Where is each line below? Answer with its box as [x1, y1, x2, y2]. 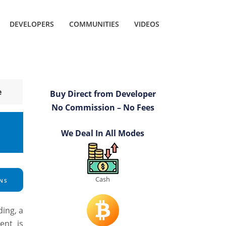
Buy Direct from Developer [49, 88, 156, 100]
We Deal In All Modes [61, 128, 144, 139]
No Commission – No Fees [51, 102, 154, 114]
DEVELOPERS [10, 19, 54, 29]
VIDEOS [134, 19, 159, 29]
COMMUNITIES [69, 19, 119, 29]
